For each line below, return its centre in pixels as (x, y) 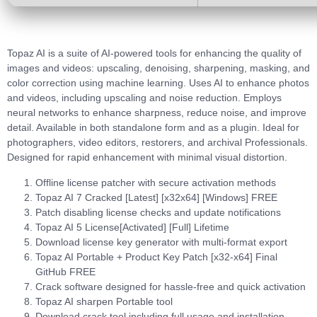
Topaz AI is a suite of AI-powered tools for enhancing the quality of (154, 53)
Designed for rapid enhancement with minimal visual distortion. (147, 157)
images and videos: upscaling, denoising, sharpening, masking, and (158, 68)
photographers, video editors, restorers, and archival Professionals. (157, 143)
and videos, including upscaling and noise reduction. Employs (144, 98)
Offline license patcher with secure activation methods (156, 182)
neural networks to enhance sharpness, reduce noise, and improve (157, 113)
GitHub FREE (65, 271)
